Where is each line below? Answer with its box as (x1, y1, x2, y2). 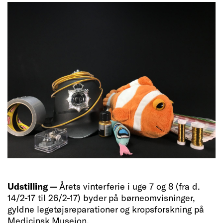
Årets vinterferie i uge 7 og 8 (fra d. (59, 180, 200, 192)
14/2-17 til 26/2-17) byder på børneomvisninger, (7, 192, 195, 203)
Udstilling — (7, 180, 59, 192)
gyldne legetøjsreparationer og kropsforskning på (7, 203, 204, 215)
